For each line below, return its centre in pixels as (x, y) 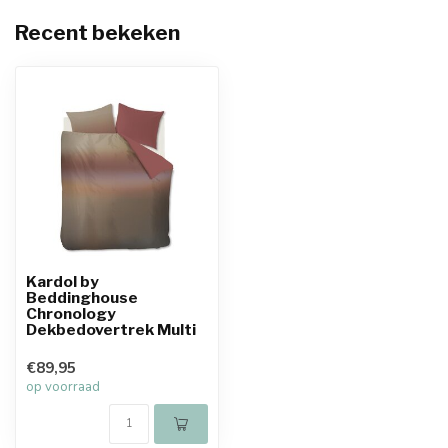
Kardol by (62, 281)
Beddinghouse (82, 297)
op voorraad (63, 387)
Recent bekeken (97, 32)
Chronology (71, 313)
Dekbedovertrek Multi (111, 329)
